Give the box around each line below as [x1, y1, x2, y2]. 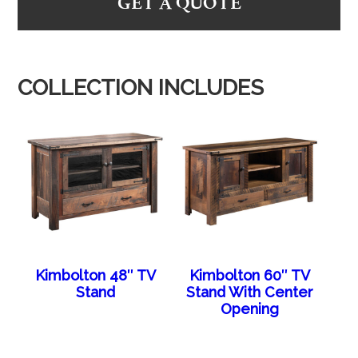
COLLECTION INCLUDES [18, 74, 265, 100]
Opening [221, 300, 280, 318]
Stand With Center [186, 284, 314, 301]
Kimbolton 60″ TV [189, 267, 311, 284]
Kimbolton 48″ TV [34, 267, 156, 284]
